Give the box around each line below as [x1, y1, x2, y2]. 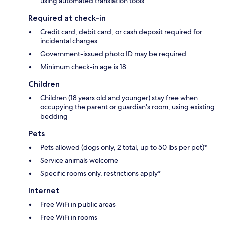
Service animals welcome [40, 156, 118, 165]
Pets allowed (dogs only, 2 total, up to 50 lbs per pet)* [40, 143, 207, 152]
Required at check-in [28, 13, 106, 23]
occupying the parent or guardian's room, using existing [40, 102, 215, 112]
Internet [28, 186, 59, 196]
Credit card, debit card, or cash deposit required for [40, 27, 202, 37]
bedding [40, 111, 68, 121]
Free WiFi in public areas [40, 200, 116, 209]
